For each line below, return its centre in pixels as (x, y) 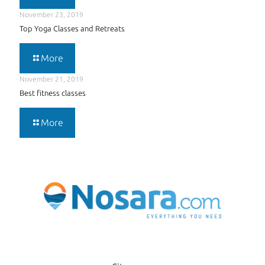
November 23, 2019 (51, 14)
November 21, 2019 (51, 79)
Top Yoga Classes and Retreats (72, 28)
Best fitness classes (53, 93)
